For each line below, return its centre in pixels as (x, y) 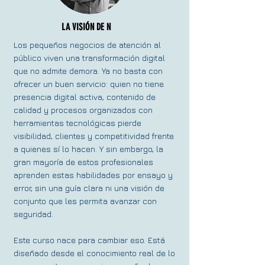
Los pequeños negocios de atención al (87, 45)
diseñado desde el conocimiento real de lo (94, 253)
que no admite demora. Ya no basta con (88, 71)
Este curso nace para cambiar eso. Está (89, 240)
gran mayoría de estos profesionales (83, 162)
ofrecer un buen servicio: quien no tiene (89, 84)
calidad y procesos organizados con (83, 110)
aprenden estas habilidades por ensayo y (93, 175)
